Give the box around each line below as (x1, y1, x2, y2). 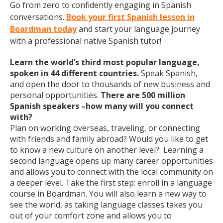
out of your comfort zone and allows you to (10, 210, 172, 221)
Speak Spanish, (141, 68, 198, 79)
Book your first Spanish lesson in (66, 11, 195, 22)
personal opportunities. (10, 90, 101, 101)
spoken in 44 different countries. (10, 68, 141, 79)
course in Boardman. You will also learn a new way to (10, 188, 207, 199)
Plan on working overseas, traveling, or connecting (10, 122, 200, 133)
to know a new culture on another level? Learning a (10, 144, 204, 155)
